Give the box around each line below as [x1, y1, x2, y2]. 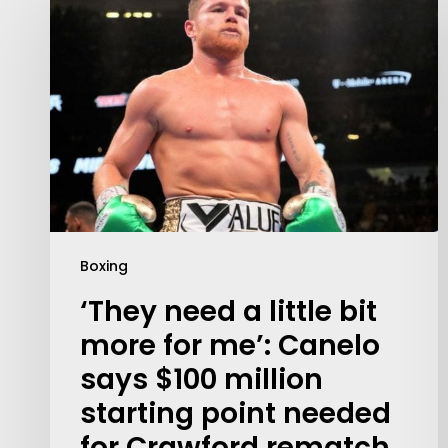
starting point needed [80, 393, 391, 433]
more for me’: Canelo [80, 325, 380, 365]
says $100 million [80, 359, 323, 399]
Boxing [80, 255, 128, 276]
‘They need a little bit [80, 291, 377, 331]
